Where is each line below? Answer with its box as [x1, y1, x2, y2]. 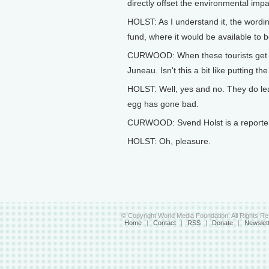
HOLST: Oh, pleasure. [127, 136, 211, 146]
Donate [212, 219, 233, 226]
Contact [153, 219, 176, 226]
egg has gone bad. [127, 99, 199, 109]
